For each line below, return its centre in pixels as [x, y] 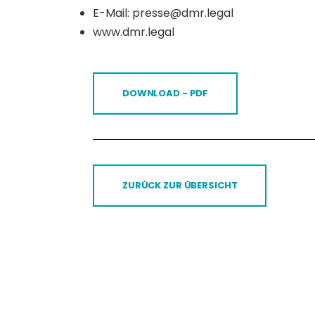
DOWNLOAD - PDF [166, 93]
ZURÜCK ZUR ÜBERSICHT [180, 185]
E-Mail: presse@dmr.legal [163, 13]
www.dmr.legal [134, 32]
